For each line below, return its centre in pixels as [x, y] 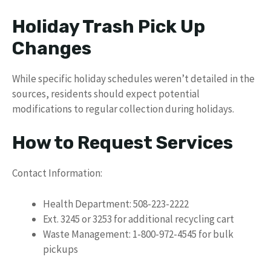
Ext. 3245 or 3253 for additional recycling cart [139, 219]
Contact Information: [57, 173]
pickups [60, 249]
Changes [52, 48]
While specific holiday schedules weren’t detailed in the [133, 78]
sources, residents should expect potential [106, 93]
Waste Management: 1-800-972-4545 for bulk [138, 234]
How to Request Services [122, 143]
